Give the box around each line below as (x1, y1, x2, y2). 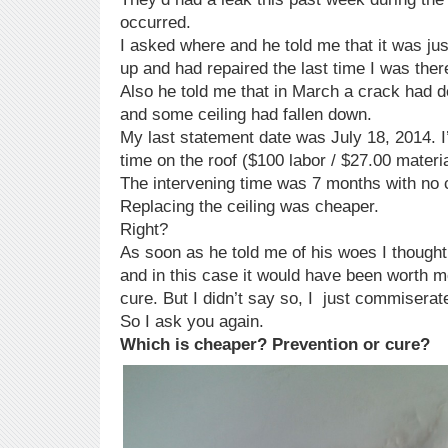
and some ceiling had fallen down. (120, 105, 372, 125)
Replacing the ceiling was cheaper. (120, 197, 379, 217)
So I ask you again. (120, 312, 264, 332)
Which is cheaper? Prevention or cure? (120, 335, 430, 355)
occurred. (120, 13, 191, 33)
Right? (120, 220, 168, 240)
